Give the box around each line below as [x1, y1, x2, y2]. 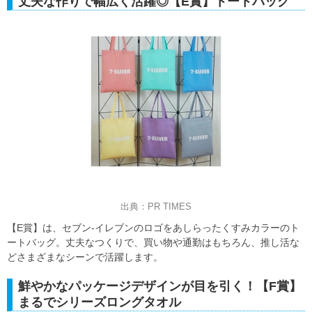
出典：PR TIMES [120, 201, 192, 212]
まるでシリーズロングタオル [18, 295, 181, 309]
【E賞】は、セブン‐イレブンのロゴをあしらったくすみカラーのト [7, 221, 299, 233]
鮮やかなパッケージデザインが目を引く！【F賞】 [18, 279, 302, 293]
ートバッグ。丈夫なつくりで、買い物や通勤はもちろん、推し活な [7, 236, 299, 248]
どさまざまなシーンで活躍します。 [7, 251, 163, 263]
